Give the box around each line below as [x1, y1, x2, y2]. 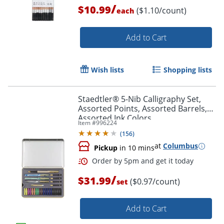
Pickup [94, 143, 117, 153]
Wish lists [91, 65, 124, 75]
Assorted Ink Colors [78, 112, 151, 124]
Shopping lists [163, 65, 212, 75]
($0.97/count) [130, 176, 180, 187]
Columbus [163, 141, 198, 151]
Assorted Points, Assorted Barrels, [78, 103, 207, 114]
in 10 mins [117, 143, 154, 153]
